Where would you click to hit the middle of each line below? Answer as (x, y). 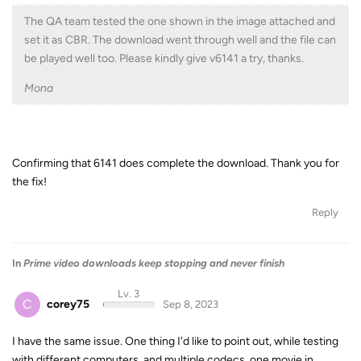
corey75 (68, 304)
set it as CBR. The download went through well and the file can (180, 39)
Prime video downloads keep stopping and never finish (154, 263)
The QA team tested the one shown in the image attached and (180, 21)
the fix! (29, 181)
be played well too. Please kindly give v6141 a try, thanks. (164, 58)
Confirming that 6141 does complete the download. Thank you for (176, 163)
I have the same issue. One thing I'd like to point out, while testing (175, 342)
